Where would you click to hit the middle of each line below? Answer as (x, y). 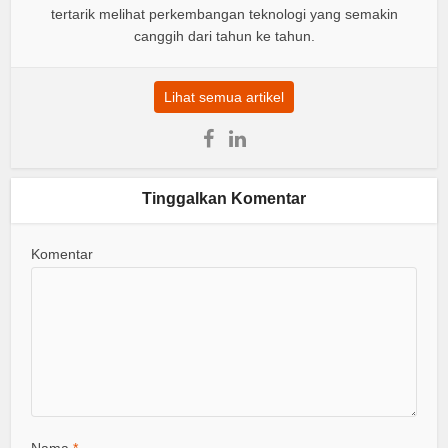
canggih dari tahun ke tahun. (224, 36)
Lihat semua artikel (224, 97)
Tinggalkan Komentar (224, 199)
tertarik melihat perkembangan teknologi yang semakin (224, 14)
